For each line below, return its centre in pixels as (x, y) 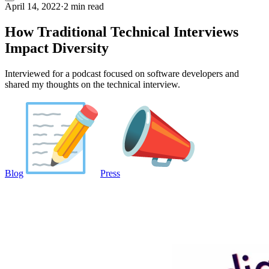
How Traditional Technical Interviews (122, 32)
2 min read (84, 6)
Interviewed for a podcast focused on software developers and (122, 73)
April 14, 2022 (33, 6)
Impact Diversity (57, 48)
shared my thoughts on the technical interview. (92, 84)
